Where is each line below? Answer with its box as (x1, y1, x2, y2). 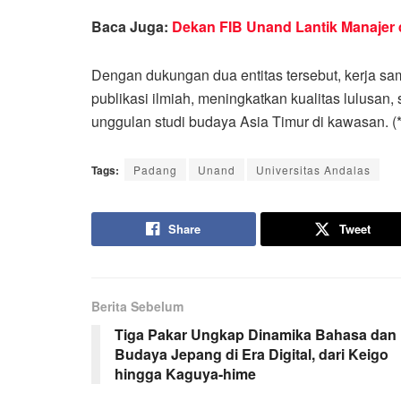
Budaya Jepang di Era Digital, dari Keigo (115, 343, 388, 364)
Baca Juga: (91, 15, 172, 37)
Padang (133, 161, 177, 177)
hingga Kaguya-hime (115, 363, 256, 384)
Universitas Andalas (256, 161, 371, 177)
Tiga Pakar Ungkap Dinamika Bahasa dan (115, 323, 397, 345)
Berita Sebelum (91, 296, 183, 315)
